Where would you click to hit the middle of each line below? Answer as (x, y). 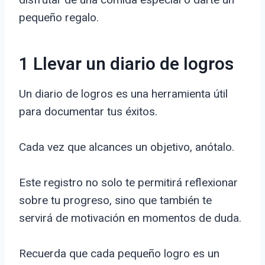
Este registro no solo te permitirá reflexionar (128, 183)
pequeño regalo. (59, 18)
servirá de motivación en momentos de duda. (130, 218)
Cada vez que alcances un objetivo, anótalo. (127, 147)
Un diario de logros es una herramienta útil (123, 94)
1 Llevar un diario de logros (126, 65)
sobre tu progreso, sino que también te (115, 201)
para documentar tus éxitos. (88, 112)
